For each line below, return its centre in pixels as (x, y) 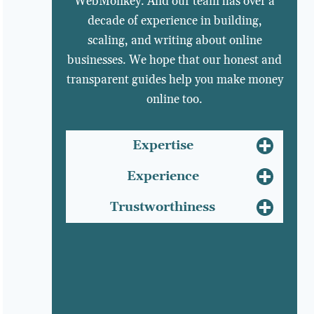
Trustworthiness (163, 207)
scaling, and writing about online (175, 40)
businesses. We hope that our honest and (175, 60)
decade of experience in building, (175, 21)
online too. (175, 99)
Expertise (163, 145)
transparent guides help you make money (175, 80)
